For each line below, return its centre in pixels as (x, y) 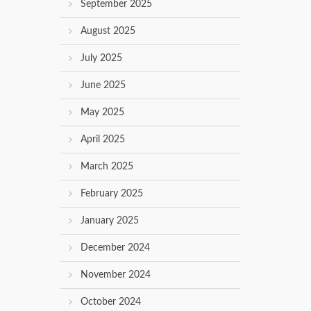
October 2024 (111, 302)
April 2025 (103, 140)
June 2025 (103, 86)
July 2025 (101, 59)
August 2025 (108, 32)
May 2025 (102, 113)
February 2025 (112, 194)
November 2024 (116, 275)
